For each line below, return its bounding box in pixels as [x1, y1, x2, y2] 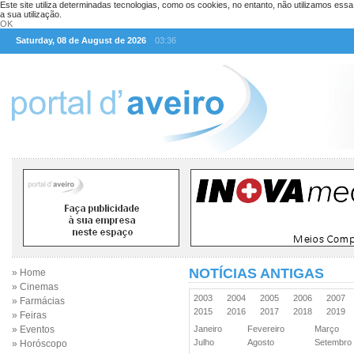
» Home [12, 267, 46, 278]
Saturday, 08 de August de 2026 [16, 36, 146, 45]
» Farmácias [12, 296, 65, 307]
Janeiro [194, 324, 227, 333]
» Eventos [12, 324, 55, 335]
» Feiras [12, 310, 47, 321]
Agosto [247, 337, 279, 347]
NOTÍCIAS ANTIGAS [189, 265, 324, 281]
